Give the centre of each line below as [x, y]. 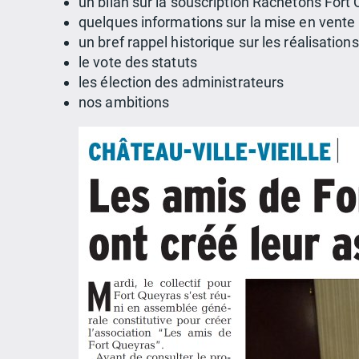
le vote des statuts [138, 63]
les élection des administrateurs [182, 83]
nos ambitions [124, 103]
